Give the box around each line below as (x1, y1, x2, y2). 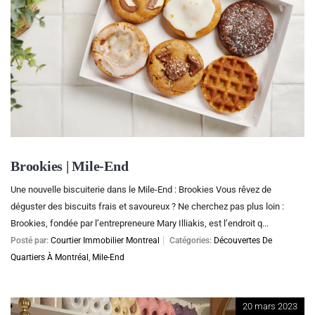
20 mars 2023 (243, 301, 297, 312)
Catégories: (169, 236, 212, 246)
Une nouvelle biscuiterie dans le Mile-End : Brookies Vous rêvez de (11, 184, 271, 195)
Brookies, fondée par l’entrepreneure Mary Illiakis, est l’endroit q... (11, 218, 269, 229)
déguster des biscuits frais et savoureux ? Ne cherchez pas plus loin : (11, 201, 284, 212)
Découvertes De (214, 236, 272, 246)
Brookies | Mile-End (11, 158, 129, 175)
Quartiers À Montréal (11, 252, 89, 263)
